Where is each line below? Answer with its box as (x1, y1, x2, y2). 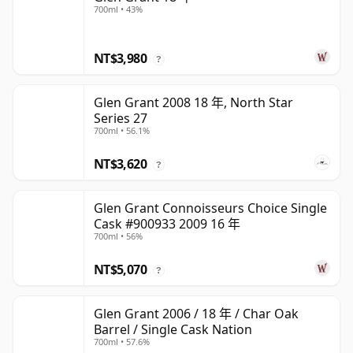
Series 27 (94, 110, 147, 128)
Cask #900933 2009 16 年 (94, 215, 240, 233)
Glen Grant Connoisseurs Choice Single (94, 199, 327, 217)
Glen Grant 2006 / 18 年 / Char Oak (94, 305, 299, 323)
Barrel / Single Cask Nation (94, 321, 252, 339)
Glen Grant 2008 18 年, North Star (94, 94, 293, 112)
